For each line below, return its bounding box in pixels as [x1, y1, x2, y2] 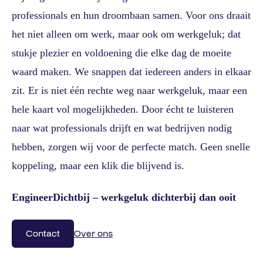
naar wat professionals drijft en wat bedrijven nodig [12, 122, 232, 134]
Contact [26, 227, 60, 240]
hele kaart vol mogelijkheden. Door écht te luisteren [12, 103, 234, 115]
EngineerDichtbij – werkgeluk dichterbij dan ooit [12, 191, 236, 203]
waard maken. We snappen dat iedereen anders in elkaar [12, 65, 251, 77]
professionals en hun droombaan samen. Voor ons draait [12, 9, 251, 21]
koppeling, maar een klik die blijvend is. [12, 159, 184, 171]
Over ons [74, 227, 113, 240]
